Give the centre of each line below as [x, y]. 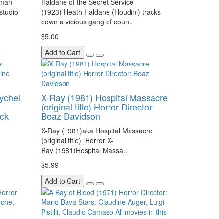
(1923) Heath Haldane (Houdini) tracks [101, 12]
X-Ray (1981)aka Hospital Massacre [97, 131]
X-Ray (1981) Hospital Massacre [104, 97]
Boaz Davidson [70, 116]
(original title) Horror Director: [98, 107]
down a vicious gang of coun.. [87, 22]
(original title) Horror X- [77, 140]
